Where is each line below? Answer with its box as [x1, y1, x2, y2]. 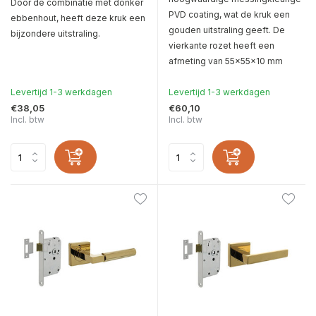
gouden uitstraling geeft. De [169, 25, 285, 36]
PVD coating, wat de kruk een [169, 9, 290, 20]
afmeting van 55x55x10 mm [169, 56, 283, 67]
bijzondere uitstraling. [11, 28, 100, 39]
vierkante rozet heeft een [169, 40, 274, 51]
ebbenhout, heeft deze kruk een [11, 13, 145, 24]
